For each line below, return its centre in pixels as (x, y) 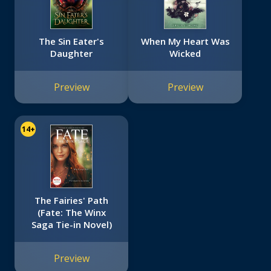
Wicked (185, 54)
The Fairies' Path (71, 201)
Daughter (71, 54)
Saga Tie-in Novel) (71, 225)
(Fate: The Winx (71, 213)
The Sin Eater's (71, 41)
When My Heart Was (185, 41)
